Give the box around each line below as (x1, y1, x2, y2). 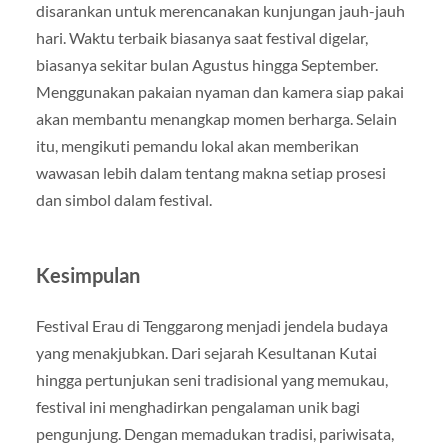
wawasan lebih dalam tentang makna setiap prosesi (35, 162, 386, 182)
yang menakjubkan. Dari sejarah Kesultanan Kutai (35, 342, 377, 362)
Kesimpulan (35, 262, 140, 287)
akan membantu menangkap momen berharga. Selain (35, 108, 397, 128)
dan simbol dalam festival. (35, 189, 212, 209)
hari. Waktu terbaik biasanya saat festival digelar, (35, 27, 368, 47)
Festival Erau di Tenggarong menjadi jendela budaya (35, 315, 388, 335)
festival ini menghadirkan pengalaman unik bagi (35, 396, 360, 416)
